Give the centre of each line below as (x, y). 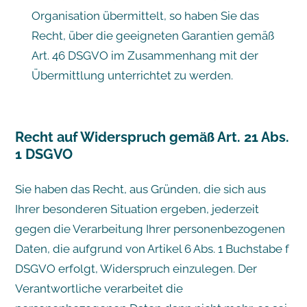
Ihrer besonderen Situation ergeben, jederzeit (137, 209)
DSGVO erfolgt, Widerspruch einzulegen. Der (136, 268)
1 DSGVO (44, 154)
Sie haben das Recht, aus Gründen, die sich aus (140, 189)
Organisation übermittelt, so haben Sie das (145, 15)
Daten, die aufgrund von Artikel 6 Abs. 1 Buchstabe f (152, 248)
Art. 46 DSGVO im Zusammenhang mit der (145, 55)
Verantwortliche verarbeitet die (99, 288)
